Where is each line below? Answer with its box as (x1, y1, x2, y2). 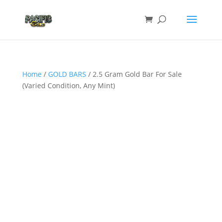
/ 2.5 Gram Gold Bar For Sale (86, 69, 182, 79)
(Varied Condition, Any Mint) (22, 81, 115, 90)
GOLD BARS (48, 69, 86, 79)
